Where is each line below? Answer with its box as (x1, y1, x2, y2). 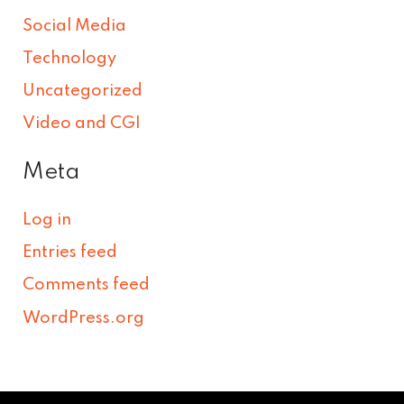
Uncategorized (23, 82, 143, 99)
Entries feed (23, 244, 118, 262)
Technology (23, 50, 117, 67)
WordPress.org (23, 309, 145, 326)
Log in (23, 212, 72, 229)
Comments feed (23, 277, 151, 294)
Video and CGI (23, 115, 142, 132)
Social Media (23, 17, 127, 34)
